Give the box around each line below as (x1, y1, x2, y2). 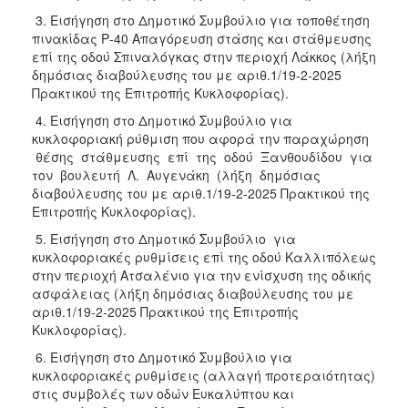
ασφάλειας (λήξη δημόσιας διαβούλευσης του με (32, 283, 354, 302)
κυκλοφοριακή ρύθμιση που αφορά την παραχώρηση (32, 128, 369, 148)
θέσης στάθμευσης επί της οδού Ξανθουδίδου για (32, 147, 376, 166)
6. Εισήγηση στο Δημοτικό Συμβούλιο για (32, 347, 292, 366)
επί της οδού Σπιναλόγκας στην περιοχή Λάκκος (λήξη (32, 46, 376, 66)
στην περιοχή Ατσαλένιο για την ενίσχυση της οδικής (32, 265, 372, 284)
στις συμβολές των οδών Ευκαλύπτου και (32, 383, 294, 403)
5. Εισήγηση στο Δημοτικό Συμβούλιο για (32, 229, 296, 248)
